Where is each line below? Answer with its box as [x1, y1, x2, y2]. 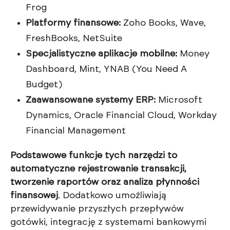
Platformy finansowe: [26, 18, 121, 28]
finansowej [10, 191, 58, 201]
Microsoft [156, 95, 202, 105]
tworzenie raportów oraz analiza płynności [10, 178, 199, 187]
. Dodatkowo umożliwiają [58, 191, 166, 201]
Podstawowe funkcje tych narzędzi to [10, 151, 177, 161]
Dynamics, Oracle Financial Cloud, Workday [26, 111, 217, 121]
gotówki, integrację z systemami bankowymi [10, 218, 206, 227]
